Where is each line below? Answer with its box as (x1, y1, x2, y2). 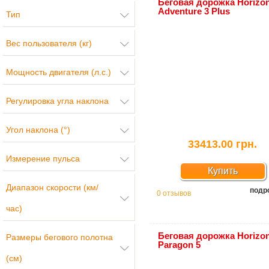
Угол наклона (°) (6, 125, 70, 134)
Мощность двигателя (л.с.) (6, 67, 111, 77)
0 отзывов (157, 189, 191, 198)
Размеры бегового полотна (6, 232, 113, 242)
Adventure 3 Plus (158, 6, 230, 16)
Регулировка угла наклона (6, 96, 109, 106)
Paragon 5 (158, 240, 201, 250)
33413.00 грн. (188, 138, 257, 150)
